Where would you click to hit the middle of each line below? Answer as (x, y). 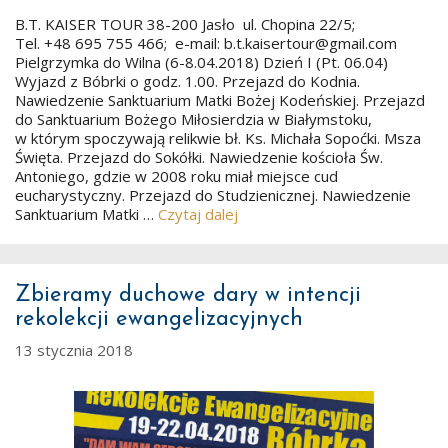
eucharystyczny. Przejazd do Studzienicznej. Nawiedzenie (213, 194)
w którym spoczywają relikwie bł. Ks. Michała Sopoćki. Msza (218, 137)
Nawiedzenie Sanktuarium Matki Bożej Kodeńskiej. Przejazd (220, 99)
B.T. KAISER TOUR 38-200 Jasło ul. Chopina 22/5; (185, 23)
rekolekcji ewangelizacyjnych (159, 319)
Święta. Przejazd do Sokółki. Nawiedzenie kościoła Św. (199, 156)
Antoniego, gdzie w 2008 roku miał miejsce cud (176, 175)
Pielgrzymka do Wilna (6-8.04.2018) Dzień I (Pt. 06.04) (201, 61)
